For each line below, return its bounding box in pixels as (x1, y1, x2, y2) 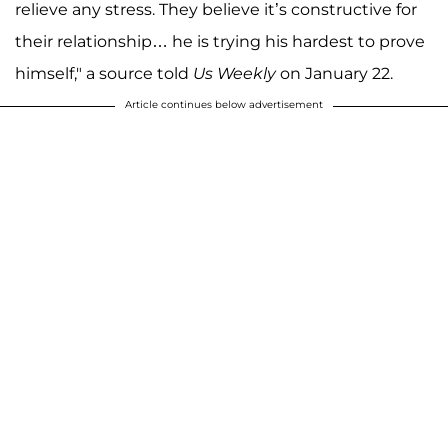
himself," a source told (15, 64, 193, 84)
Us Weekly (193, 64, 280, 84)
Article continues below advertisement (125, 98, 323, 112)
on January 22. (280, 64, 393, 84)
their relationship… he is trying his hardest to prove (15, 32, 425, 52)
